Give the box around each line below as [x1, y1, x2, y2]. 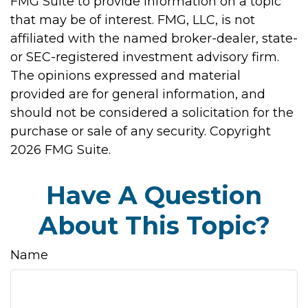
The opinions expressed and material [10, 68, 241, 83]
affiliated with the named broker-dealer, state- [10, 31, 298, 46]
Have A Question [46, 180, 262, 210]
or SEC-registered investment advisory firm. [10, 49, 279, 65]
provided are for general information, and [10, 87, 265, 102]
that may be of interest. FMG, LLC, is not [10, 12, 255, 27]
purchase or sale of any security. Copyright [10, 124, 271, 139]
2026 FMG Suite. [10, 142, 111, 157]
